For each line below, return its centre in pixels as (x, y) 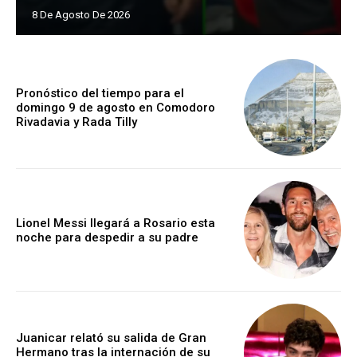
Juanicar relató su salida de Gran (111, 337)
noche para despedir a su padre (107, 237)
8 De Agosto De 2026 (81, 14)
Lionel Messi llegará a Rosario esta (116, 223)
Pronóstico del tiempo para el (100, 94)
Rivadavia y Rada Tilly (76, 122)
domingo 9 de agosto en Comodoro (116, 108)
